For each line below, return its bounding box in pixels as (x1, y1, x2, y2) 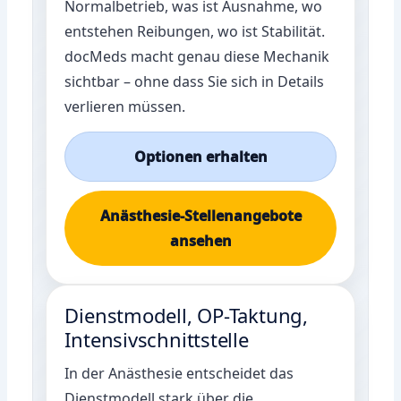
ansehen (169, 230, 232, 251)
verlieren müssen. (64, 96, 186, 116)
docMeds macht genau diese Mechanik (64, 46, 330, 66)
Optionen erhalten (133, 146, 268, 166)
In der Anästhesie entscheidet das (64, 363, 294, 383)
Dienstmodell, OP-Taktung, (64, 301, 308, 328)
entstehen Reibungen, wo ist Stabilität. (64, 21, 326, 41)
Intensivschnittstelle (64, 325, 249, 353)
